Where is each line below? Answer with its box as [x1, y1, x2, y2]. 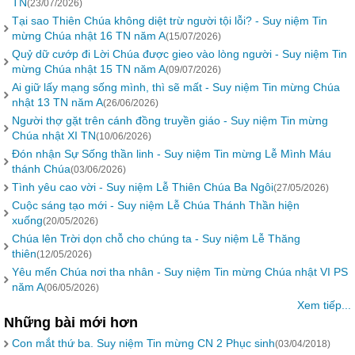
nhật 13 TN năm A [12, 96, 103, 109]
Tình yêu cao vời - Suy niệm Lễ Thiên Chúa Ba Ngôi [12, 181, 273, 193]
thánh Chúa [12, 162, 71, 175]
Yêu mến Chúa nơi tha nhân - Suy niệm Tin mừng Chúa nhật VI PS [12, 265, 348, 278]
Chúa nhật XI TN [12, 129, 96, 142]
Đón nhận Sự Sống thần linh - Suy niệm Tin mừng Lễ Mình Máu [12, 147, 331, 160]
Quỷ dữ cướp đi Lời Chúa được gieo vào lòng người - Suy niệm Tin [12, 48, 347, 60]
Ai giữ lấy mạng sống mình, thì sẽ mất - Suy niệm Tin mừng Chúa [12, 81, 340, 94]
